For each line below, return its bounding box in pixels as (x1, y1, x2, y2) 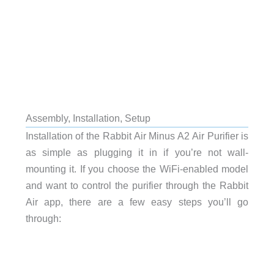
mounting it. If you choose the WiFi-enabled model (25, 163, 249, 174)
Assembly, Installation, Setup (25, 112, 150, 124)
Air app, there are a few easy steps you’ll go (25, 196, 249, 207)
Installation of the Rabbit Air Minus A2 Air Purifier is (25, 130, 249, 141)
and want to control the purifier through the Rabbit (25, 179, 249, 191)
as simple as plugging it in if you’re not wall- (25, 146, 249, 158)
